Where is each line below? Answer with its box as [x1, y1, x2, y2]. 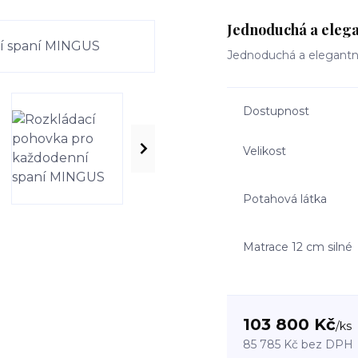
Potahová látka [243, 191, 327, 206]
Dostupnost [243, 104, 309, 118]
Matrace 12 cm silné [243, 239, 352, 254]
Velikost [243, 143, 286, 158]
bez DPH [301, 337, 353, 352]
